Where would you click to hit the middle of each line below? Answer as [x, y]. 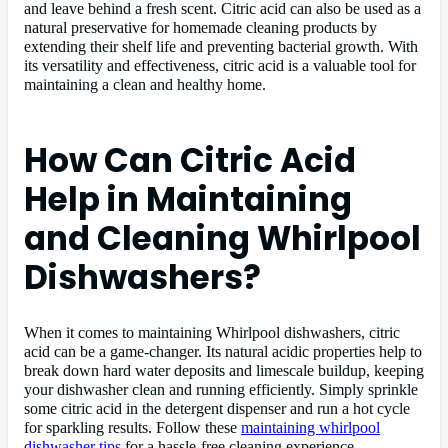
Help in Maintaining [188, 200]
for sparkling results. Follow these [132, 428]
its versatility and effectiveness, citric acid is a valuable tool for [220, 66]
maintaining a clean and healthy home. [145, 85]
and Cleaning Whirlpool [222, 239]
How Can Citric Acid [190, 161]
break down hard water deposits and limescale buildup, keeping [224, 371]
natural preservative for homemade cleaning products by [200, 28]
